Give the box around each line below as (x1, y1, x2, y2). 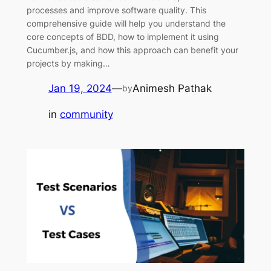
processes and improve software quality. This (26, 5, 206, 16)
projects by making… (26, 58, 110, 69)
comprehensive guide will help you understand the (26, 18, 226, 29)
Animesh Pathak (132, 82, 212, 95)
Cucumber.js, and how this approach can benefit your (26, 45, 238, 56)
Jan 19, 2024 (48, 82, 112, 95)
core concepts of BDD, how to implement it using (26, 31, 219, 42)
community (59, 108, 113, 120)
